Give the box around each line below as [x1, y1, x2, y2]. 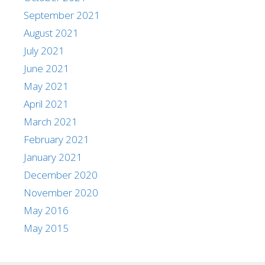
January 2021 [24, 150, 82, 164]
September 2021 [24, 8, 100, 22]
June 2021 [24, 62, 69, 75]
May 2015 [24, 221, 69, 235]
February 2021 [24, 132, 89, 146]
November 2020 [24, 186, 98, 199]
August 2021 [24, 26, 79, 40]
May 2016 [24, 203, 69, 217]
